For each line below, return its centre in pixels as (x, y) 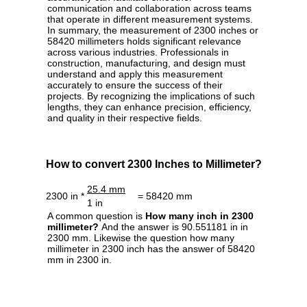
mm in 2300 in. (79, 260)
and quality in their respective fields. (125, 118)
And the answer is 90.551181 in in (173, 227)
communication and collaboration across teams (149, 9)
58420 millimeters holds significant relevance (144, 41)
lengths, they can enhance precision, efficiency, (149, 107)
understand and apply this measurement (135, 74)
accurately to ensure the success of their (135, 85)
